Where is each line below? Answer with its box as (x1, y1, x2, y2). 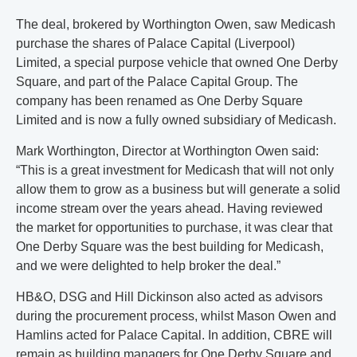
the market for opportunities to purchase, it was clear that (16, 221, 332, 234)
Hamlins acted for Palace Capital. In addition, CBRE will (16, 328, 332, 342)
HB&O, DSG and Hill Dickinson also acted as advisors (16, 290, 323, 304)
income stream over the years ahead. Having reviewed (16, 202, 323, 215)
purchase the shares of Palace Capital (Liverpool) (16, 37, 295, 50)
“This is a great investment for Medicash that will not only (16, 163, 334, 177)
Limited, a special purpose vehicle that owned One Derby (16, 56, 338, 69)
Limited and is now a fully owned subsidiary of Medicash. (16, 113, 336, 127)
